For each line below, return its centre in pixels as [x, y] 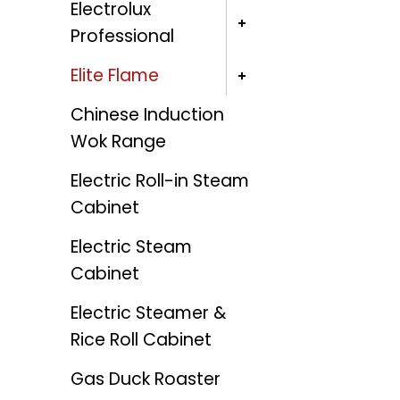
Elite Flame [114, 76]
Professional [122, 37]
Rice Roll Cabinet [141, 340]
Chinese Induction [147, 115]
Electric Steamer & [148, 313]
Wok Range [118, 142]
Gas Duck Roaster [145, 379]
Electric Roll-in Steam [159, 181]
